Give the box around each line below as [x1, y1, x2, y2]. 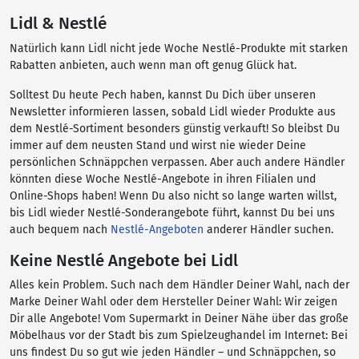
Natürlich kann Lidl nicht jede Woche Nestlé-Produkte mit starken [10, 42, 348, 55]
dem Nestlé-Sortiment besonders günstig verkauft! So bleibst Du [10, 122, 340, 135]
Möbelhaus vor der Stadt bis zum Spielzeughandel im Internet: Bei [10, 329, 348, 342]
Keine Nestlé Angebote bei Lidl [10, 251, 238, 270]
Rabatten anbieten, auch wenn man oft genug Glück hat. [10, 58, 296, 72]
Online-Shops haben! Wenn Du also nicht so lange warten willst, [10, 189, 337, 203]
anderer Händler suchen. [204, 223, 333, 236]
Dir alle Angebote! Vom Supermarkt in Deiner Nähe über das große [10, 312, 349, 325]
